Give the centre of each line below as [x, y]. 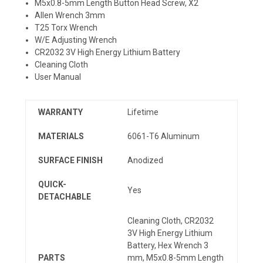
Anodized [145, 160]
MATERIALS [61, 136]
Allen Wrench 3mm [70, 15]
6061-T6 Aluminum [163, 136]
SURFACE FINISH [70, 160]
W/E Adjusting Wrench [76, 40]
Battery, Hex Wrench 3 [168, 245]
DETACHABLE [65, 196]
